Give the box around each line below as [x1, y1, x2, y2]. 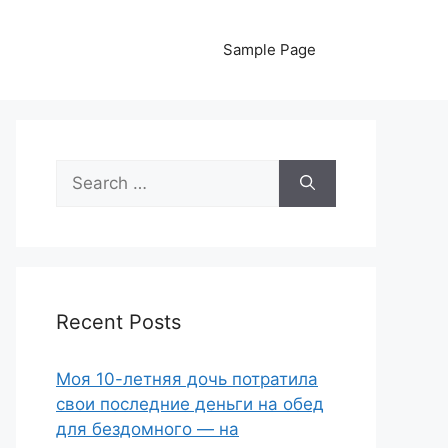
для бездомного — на [56, 419, 239, 439]
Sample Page [223, 40, 316, 59]
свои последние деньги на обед [56, 394, 324, 414]
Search [55, 161, 111, 181]
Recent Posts [56, 310, 181, 334]
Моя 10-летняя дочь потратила [56, 369, 318, 389]
